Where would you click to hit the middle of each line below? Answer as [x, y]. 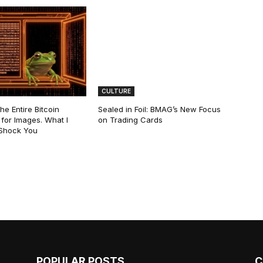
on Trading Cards [131, 119]
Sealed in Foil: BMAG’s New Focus [160, 109]
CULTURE [117, 91]
